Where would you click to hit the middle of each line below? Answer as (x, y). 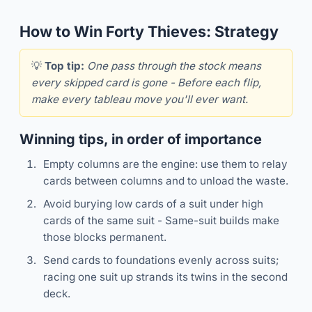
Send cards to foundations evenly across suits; (161, 260)
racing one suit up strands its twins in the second (165, 276)
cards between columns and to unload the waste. (165, 181)
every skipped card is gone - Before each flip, (146, 83)
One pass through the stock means (174, 66)
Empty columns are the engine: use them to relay (165, 164)
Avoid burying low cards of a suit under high (153, 203)
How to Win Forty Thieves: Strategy (149, 32)
